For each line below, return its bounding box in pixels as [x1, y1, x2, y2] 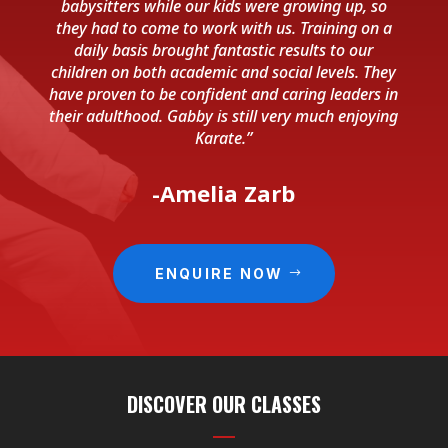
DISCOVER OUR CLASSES [126, 388, 321, 419]
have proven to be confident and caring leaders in [49, 83, 399, 106]
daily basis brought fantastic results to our [74, 39, 374, 62]
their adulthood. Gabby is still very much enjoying [49, 105, 399, 128]
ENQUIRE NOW [154, 265, 284, 283]
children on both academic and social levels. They [51, 61, 397, 84]
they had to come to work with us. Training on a [55, 17, 392, 40]
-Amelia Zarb [152, 178, 296, 209]
